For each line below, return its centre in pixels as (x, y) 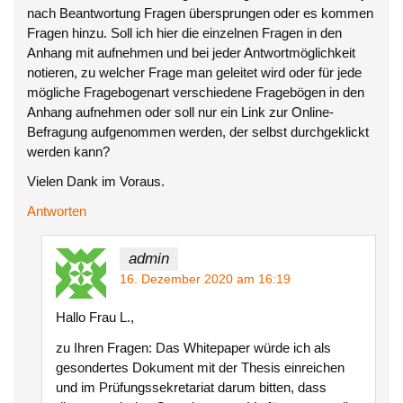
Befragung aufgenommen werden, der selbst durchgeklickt (198, 131)
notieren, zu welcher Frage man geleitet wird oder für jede (195, 72)
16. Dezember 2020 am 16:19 (205, 279)
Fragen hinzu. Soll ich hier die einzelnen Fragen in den (185, 32)
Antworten (57, 211)
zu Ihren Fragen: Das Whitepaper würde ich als (193, 347)
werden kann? (69, 151)
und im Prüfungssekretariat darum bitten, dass (191, 387)
